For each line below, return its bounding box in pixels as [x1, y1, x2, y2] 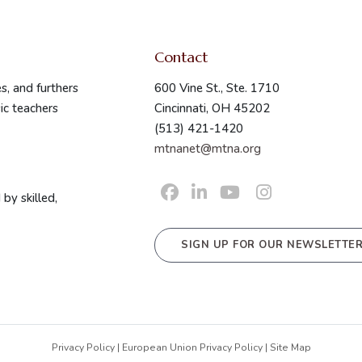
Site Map [269, 341, 311, 354]
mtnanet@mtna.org [154, 141, 261, 157]
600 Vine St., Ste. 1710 [154, 80, 280, 96]
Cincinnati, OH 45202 [154, 100, 270, 116]
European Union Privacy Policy [121, 341, 263, 354]
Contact [154, 48, 208, 66]
